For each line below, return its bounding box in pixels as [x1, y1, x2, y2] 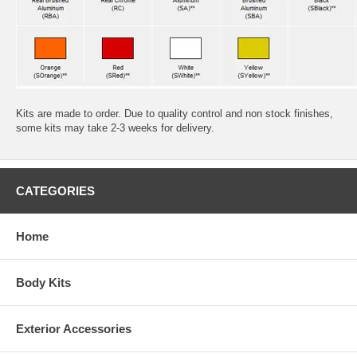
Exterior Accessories [16, 321, 131, 335]
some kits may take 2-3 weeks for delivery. [16, 121, 214, 134]
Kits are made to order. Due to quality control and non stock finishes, [16, 107, 333, 120]
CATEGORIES [16, 183, 95, 198]
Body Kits [16, 275, 71, 289]
